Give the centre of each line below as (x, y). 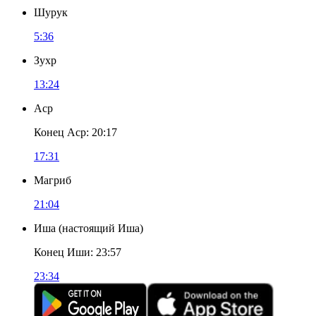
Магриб (53, 180)
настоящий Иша (101, 228)
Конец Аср (60, 132)
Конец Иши (62, 252)
